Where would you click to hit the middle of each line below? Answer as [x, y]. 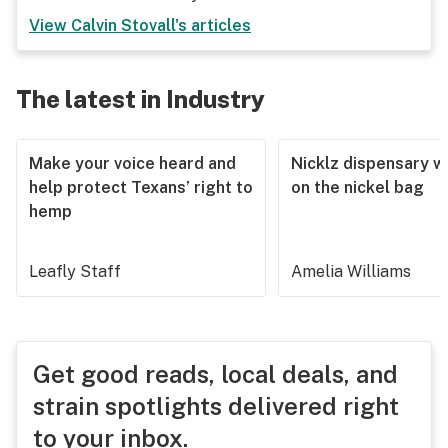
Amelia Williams [351, 271]
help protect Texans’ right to [141, 187]
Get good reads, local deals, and [215, 374]
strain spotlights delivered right [216, 406]
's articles [213, 25]
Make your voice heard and [132, 163]
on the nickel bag [357, 187]
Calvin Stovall [123, 25]
